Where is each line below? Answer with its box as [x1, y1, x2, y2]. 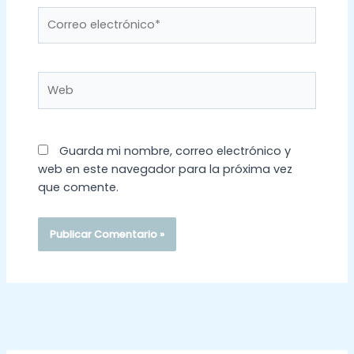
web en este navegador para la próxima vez [37, 161, 292, 178]
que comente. [37, 179, 119, 196]
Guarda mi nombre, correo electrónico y [58, 143, 291, 160]
